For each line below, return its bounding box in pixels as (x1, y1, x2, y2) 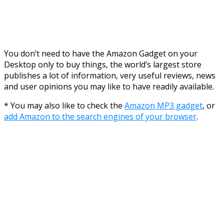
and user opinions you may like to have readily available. (4, 80, 214, 92)
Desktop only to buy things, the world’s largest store (4, 58, 201, 70)
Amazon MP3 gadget (124, 99, 202, 111)
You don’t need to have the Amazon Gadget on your (4, 47, 197, 59)
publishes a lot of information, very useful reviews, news (4, 69, 215, 81)
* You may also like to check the (4, 99, 124, 111)
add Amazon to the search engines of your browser (4, 110, 196, 122)
